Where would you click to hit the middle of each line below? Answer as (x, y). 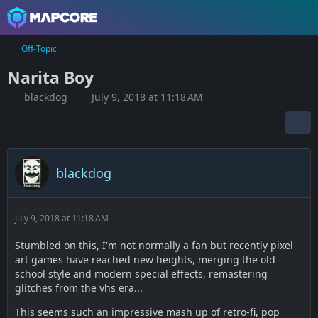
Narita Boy (50, 77)
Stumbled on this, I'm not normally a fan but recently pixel (154, 245)
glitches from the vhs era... (79, 288)
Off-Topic (39, 49)
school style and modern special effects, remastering (141, 274)
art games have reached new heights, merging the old (145, 259)
